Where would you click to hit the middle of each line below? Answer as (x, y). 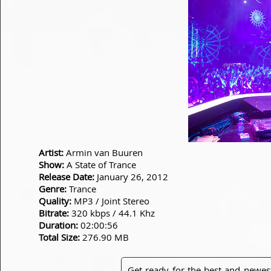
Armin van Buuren (103, 152)
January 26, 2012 (131, 177)
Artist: (51, 152)
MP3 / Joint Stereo (110, 201)
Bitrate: (54, 213)
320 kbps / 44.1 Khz (112, 213)
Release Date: (67, 177)
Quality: (55, 201)
